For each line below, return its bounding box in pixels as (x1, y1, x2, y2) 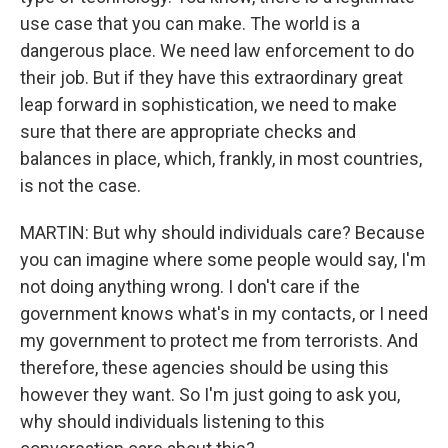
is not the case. (20, 175, 141, 196)
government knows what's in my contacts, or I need (20, 303, 428, 324)
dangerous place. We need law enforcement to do (20, 40, 414, 61)
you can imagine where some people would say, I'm (20, 249, 426, 270)
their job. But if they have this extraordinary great (20, 67, 403, 88)
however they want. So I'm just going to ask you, (20, 384, 400, 405)
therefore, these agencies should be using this (20, 357, 389, 378)
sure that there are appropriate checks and (20, 121, 356, 142)
